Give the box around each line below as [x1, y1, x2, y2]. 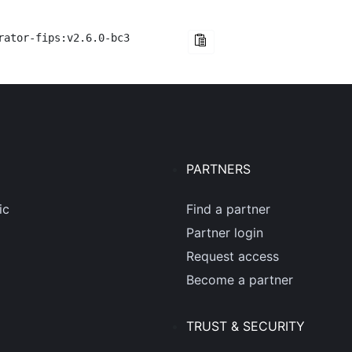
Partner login [186, 225, 264, 240]
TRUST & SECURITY [186, 318, 306, 334]
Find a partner [186, 201, 271, 217]
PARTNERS [186, 161, 251, 177]
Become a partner [186, 272, 294, 288]
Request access [186, 248, 280, 264]
